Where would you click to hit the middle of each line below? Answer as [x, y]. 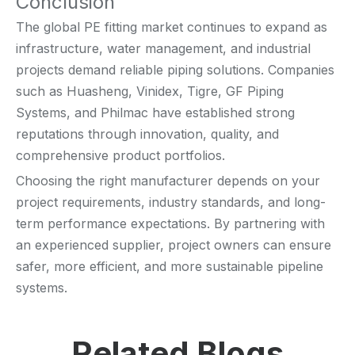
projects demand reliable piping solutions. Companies [175, 69]
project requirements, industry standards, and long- [171, 202]
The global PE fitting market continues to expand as [172, 27]
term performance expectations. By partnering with [170, 223]
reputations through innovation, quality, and [147, 134]
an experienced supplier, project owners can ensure [174, 244]
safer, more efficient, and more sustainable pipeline [170, 266]
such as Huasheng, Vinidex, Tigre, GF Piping [150, 91]
